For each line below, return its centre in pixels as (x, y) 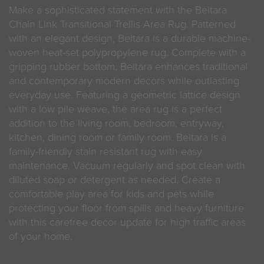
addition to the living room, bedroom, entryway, (116, 123)
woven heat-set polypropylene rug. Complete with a (127, 52)
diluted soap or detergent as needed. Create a (115, 180)
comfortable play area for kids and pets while (111, 194)
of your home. (41, 236)
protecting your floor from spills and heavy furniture (126, 208)
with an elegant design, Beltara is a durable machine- (130, 38)
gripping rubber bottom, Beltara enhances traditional (128, 67)
